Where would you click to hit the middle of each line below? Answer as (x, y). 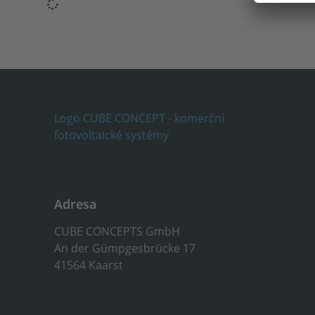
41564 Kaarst (89, 265)
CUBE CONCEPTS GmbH (117, 231)
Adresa (76, 204)
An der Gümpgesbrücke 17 (125, 248)
